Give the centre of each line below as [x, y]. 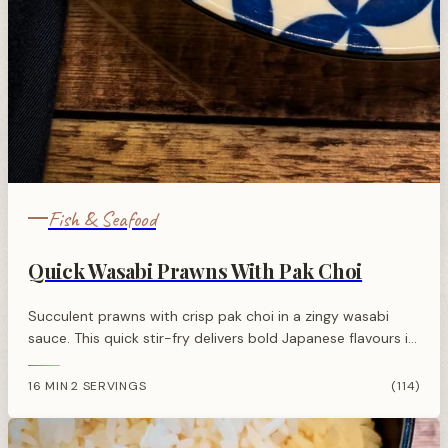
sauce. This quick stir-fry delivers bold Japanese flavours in [222, 337]
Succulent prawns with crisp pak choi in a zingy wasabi [208, 315]
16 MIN [48, 386]
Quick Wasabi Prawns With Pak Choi [195, 270]
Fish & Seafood [102, 218]
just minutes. [70, 359]
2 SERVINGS [109, 386]
